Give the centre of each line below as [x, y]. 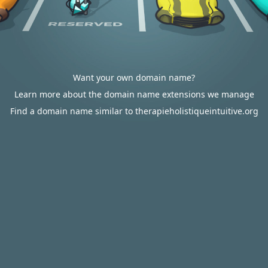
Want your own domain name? [134, 77]
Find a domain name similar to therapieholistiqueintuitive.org [134, 111]
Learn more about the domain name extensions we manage [134, 94]
